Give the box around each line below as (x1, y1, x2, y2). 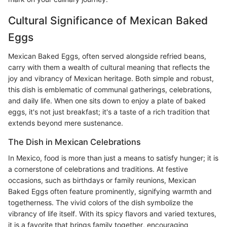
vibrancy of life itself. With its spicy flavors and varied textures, (8, 209, 216, 218)
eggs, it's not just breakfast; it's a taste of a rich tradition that (8, 107, 210, 117)
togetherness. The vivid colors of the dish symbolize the (8, 198, 193, 207)
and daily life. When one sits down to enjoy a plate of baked (8, 96, 206, 105)
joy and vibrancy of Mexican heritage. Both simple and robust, (8, 74, 214, 83)
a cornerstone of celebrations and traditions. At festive (8, 165, 188, 174)
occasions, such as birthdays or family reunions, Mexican (8, 176, 196, 185)
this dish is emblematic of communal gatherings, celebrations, (8, 85, 212, 94)
